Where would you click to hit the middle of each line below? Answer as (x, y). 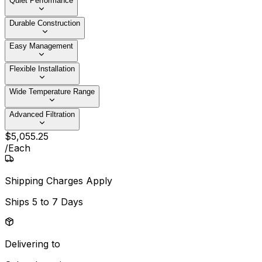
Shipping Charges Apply (58, 181)
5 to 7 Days (58, 202)
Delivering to (32, 244)
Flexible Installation (42, 69)
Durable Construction (45, 23)
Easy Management (41, 46)
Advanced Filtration (42, 115)
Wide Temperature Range (52, 92)
